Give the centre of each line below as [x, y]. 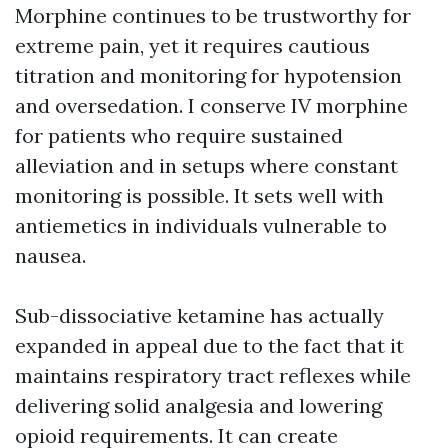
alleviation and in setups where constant [206, 165]
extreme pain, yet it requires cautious [192, 45]
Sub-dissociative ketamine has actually [199, 315]
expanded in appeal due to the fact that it [209, 345]
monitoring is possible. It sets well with [199, 195]
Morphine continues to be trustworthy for [213, 15]
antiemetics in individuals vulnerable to [201, 225]
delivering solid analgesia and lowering [198, 405]
